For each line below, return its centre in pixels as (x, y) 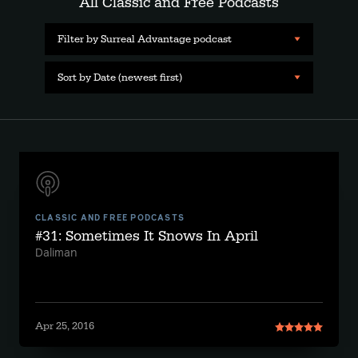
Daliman (56, 253)
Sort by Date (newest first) (120, 77)
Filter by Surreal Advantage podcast (145, 39)
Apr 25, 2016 (65, 326)
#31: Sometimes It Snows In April (147, 236)
